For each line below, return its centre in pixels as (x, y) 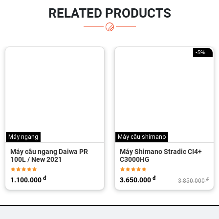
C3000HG (135, 159)
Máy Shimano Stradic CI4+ (161, 152)
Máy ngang (23, 137)
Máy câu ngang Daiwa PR (49, 152)
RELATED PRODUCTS (109, 13)
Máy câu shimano (142, 137)
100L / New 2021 (36, 159)
